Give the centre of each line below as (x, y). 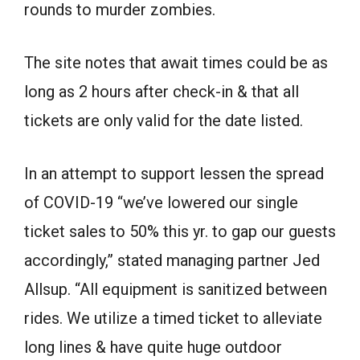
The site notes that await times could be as (176, 62)
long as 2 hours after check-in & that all (162, 91)
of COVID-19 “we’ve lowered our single (161, 202)
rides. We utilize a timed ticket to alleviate (173, 318)
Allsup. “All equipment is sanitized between (176, 289)
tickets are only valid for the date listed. (164, 120)
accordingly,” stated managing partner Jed (172, 260)
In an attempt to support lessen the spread (174, 173)
